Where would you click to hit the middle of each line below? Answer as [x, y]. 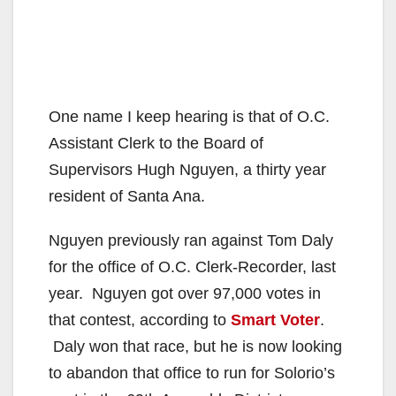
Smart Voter [275, 320]
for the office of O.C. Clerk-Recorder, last [192, 267]
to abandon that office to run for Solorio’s [192, 373]
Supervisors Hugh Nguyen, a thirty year [187, 169]
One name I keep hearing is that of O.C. [189, 116]
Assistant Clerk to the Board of [156, 143]
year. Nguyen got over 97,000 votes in [185, 293]
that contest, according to [140, 320]
